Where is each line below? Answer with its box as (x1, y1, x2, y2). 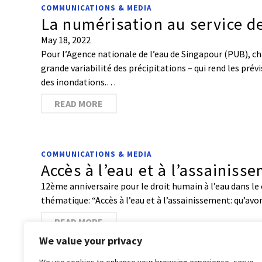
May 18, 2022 (40, 34, 91, 46)
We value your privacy (39, 234, 142, 247)
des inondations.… (40, 76, 116, 88)
